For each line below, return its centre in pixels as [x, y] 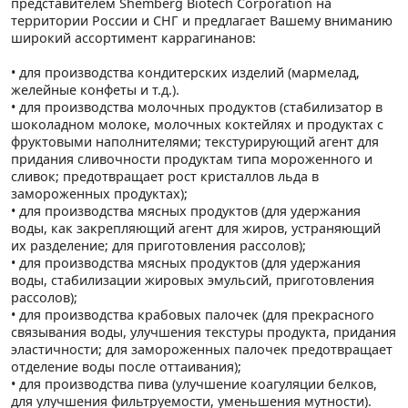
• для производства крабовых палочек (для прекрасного [193, 314]
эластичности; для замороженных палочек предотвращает [202, 349]
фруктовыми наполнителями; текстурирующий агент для [195, 141]
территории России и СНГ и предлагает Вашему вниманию [202, 20]
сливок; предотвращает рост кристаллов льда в [165, 176]
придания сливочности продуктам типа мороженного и [192, 158]
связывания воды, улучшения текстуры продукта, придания [204, 331]
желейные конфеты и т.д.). [95, 89]
